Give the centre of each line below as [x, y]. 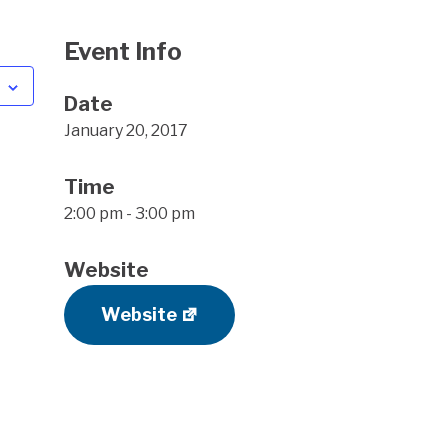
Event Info [123, 52]
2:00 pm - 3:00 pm [129, 214]
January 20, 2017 [126, 131]
